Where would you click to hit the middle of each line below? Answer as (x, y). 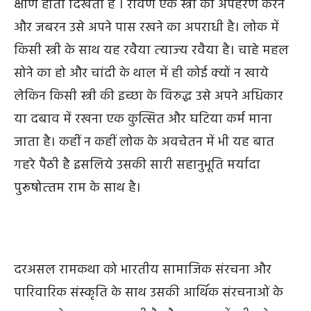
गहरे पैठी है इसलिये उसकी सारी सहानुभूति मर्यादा (137, 166)
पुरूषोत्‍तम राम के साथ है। (79, 188)
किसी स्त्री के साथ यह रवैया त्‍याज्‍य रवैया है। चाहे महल (151, 51)
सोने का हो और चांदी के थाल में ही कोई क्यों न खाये (141, 74)
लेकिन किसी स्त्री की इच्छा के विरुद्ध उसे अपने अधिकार (149, 97)
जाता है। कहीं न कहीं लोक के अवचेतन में (116, 143)
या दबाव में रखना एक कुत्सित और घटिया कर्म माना (143, 120)
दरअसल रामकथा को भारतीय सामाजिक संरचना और (143, 270)
